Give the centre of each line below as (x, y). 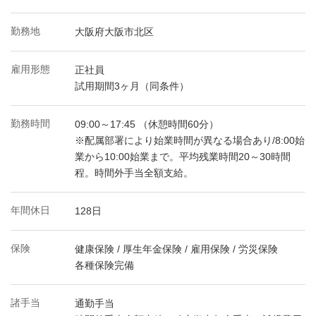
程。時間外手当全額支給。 (134, 173)
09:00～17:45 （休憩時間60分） (147, 124)
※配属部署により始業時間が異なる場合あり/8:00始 (190, 140)
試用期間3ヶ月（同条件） (132, 86)
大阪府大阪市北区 (114, 32)
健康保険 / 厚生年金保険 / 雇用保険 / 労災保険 (176, 249)
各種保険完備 (104, 265)
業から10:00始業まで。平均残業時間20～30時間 (183, 157)
